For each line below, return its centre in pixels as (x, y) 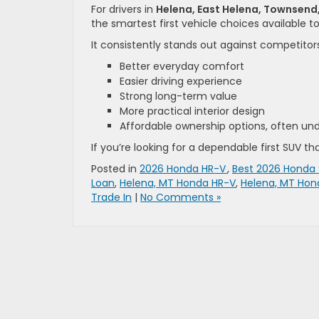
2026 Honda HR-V (183, 168)
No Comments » (181, 197)
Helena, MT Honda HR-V (178, 183)
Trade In (111, 197)
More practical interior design (192, 111)
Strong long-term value (178, 96)
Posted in (115, 168)
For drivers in (124, 9)
